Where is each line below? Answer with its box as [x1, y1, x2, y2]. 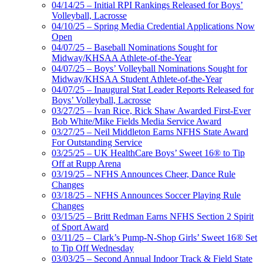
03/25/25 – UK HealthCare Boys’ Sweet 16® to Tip [52, 148, 245, 159]
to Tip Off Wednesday [52, 243, 134, 254]
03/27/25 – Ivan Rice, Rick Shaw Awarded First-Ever [52, 106, 251, 116]
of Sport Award [52, 222, 109, 232]
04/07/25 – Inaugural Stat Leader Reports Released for [52, 85, 254, 95]
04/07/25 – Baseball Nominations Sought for [52, 42, 217, 53]
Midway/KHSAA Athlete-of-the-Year [52, 53, 191, 63]
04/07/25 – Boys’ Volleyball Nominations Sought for [52, 63, 247, 74]
